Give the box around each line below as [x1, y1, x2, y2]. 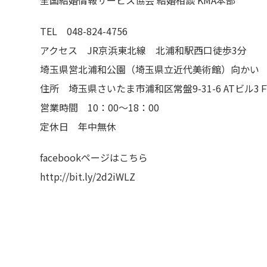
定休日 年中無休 [40, 119, 116, 133]
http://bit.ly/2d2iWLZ [40, 169, 135, 184]
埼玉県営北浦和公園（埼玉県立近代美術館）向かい [40, 62, 259, 76]
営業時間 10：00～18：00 [40, 100, 159, 114]
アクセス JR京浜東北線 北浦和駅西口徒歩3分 [40, 43, 247, 57]
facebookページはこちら [40, 150, 148, 164]
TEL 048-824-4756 [40, 24, 128, 38]
